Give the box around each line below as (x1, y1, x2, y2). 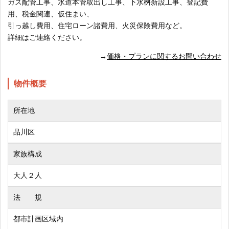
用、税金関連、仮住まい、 (8, 10, 94, 18)
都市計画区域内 (13, 215, 63, 223)
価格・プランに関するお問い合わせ (107, 52, 221, 61)
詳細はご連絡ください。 (8, 33, 86, 42)
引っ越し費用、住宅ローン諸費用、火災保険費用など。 (8, 21, 187, 30)
